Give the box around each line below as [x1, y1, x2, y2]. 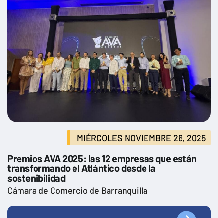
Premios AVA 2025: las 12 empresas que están [7, 152, 197, 164]
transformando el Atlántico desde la [7, 162, 156, 174]
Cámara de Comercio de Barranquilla [7, 184, 147, 196]
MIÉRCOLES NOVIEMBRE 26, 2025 [77, 132, 206, 143]
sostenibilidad [7, 171, 66, 183]
